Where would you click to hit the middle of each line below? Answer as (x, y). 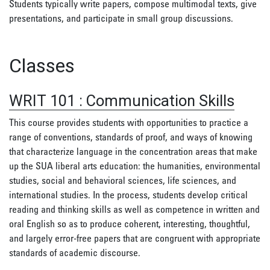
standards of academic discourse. (75, 253)
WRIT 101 (42, 101)
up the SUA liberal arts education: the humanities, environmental (135, 166)
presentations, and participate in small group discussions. (121, 18)
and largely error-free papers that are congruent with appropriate (135, 238)
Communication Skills (160, 101)
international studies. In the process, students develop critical (128, 195)
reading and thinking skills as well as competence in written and (134, 209)
